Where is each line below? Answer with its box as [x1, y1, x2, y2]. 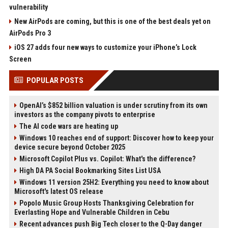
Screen [9, 54, 32, 63]
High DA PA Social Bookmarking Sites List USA [19, 166, 161, 175]
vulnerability [9, 3, 48, 11]
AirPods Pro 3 [9, 28, 51, 37]
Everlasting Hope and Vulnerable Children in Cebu [14, 208, 169, 216]
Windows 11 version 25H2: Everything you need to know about [19, 178, 209, 186]
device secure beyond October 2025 [14, 142, 125, 151]
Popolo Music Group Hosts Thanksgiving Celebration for [19, 198, 194, 207]
